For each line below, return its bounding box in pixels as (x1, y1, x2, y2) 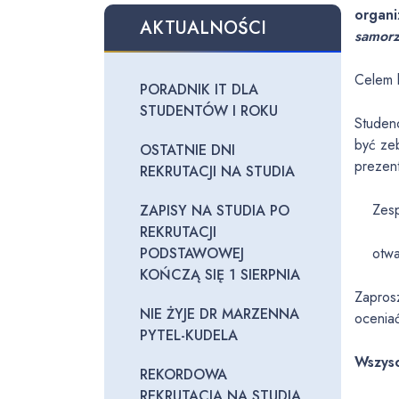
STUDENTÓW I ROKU (140, 101, 278, 121)
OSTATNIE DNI (140, 140, 235, 160)
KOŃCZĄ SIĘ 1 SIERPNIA (140, 265, 300, 285)
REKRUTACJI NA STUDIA (140, 161, 295, 182)
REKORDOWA (140, 364, 227, 385)
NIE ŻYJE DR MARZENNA (140, 304, 299, 324)
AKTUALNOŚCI (140, 15, 266, 41)
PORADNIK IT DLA (140, 79, 258, 100)
